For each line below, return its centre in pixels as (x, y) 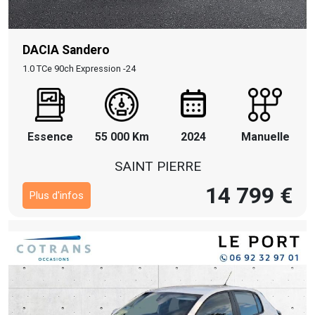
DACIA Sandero (66, 50)
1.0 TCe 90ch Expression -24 (79, 69)
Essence (50, 137)
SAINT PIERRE (157, 166)
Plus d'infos (57, 195)
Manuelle (265, 137)
